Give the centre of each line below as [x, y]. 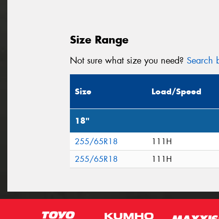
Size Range [99, 39]
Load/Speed [176, 92]
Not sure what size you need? [128, 60]
